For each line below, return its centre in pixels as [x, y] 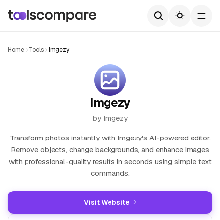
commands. [110, 173]
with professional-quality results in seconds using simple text [110, 161]
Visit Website [107, 202]
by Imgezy [110, 118]
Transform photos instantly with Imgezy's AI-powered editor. [110, 138]
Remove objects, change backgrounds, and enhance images [110, 150]
